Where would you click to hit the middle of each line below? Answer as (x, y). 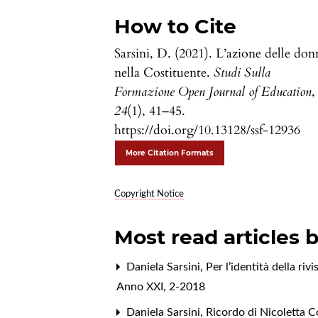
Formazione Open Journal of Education (213, 92)
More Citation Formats (170, 153)
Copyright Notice (149, 194)
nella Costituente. (164, 72)
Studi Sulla (242, 72)
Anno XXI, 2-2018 (161, 286)
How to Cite (176, 26)
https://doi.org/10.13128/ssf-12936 (208, 130)
